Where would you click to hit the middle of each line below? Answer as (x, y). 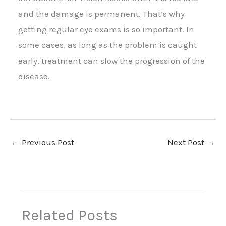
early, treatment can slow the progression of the (111, 61)
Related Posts (69, 216)
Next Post (187, 143)
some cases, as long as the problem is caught (107, 45)
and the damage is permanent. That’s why (101, 14)
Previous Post (47, 143)
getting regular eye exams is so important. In (106, 30)
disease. (34, 76)
